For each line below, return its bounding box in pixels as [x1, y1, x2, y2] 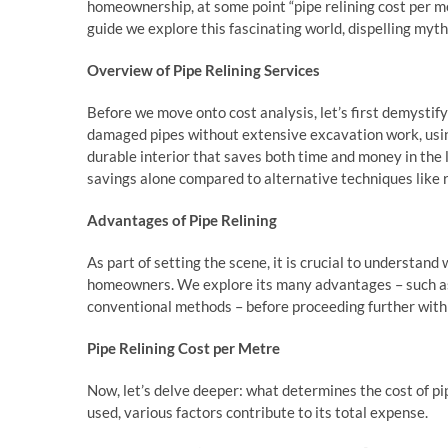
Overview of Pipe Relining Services [87, 61, 320, 80]
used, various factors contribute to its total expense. [87, 403, 428, 422]
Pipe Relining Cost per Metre [87, 339, 280, 358]
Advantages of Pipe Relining [87, 211, 277, 230]
